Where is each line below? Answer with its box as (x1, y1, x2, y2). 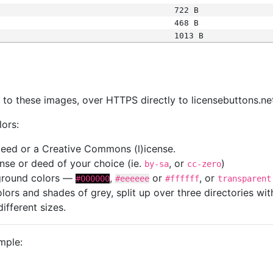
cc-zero (187, 159, 221, 169)
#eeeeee (115, 174, 149, 183)
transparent (218, 174, 271, 183)
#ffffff (165, 174, 199, 183)
